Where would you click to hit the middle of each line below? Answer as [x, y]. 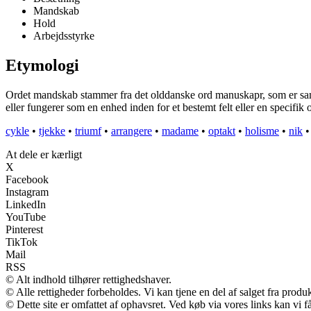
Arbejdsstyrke [64, 36]
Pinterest [24, 230]
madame [180, 131]
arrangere [132, 131]
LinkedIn [26, 205]
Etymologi [42, 66]
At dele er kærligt [44, 155]
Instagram [27, 192]
